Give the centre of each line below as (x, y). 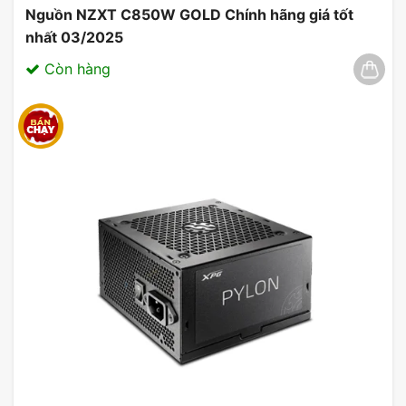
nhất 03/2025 (74, 37)
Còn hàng (75, 68)
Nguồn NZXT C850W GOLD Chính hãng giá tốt (189, 14)
